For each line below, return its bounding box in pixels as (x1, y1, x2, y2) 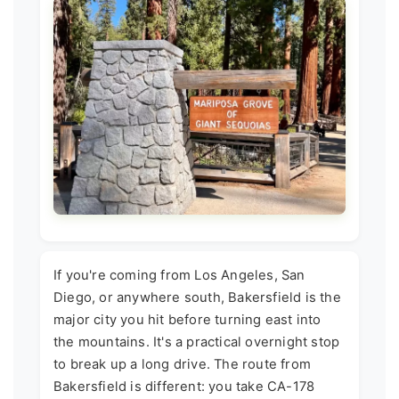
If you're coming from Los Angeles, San (53, 266, 305, 283)
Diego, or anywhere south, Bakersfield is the (53, 289, 341, 305)
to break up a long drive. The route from (53, 355, 311, 372)
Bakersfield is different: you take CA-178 (53, 378, 315, 395)
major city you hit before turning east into (53, 311, 322, 328)
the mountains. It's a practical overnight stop (53, 333, 340, 350)
